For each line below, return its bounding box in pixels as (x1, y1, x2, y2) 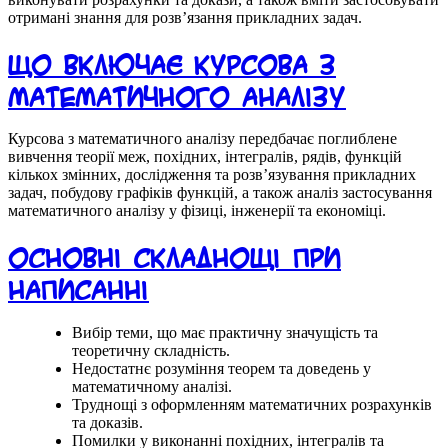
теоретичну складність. (72, 342, 230, 360)
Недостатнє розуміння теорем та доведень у (72, 360, 371, 378)
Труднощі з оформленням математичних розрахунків (72, 396, 432, 414)
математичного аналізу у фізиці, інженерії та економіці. (8, 202, 386, 220)
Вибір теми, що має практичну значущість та (72, 324, 378, 342)
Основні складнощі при (8, 240, 341, 273)
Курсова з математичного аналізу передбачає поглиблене (8, 130, 397, 148)
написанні (8, 272, 149, 305)
